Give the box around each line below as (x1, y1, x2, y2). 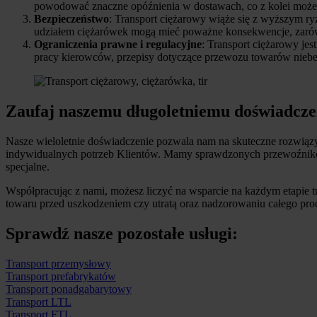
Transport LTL (6, 295, 71, 308)
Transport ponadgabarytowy (6, 282, 132, 295)
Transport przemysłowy (6, 257, 111, 270)
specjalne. (6, 160, 50, 173)
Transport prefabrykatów (6, 270, 116, 282)
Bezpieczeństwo (34, 13, 109, 25)
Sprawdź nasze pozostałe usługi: (6, 224, 238, 243)
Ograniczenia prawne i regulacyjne (34, 38, 202, 51)
